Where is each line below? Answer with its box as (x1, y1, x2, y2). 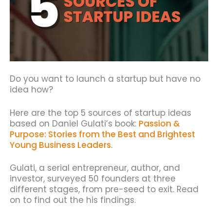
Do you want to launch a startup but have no (10, 73, 200, 85)
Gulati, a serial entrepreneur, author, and (10, 162, 180, 174)
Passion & (139, 117, 180, 129)
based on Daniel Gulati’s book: (10, 117, 139, 129)
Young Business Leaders (10, 139, 111, 151)
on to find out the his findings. (10, 194, 136, 206)
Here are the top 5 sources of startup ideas (10, 107, 191, 119)
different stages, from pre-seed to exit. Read (10, 183, 199, 196)
